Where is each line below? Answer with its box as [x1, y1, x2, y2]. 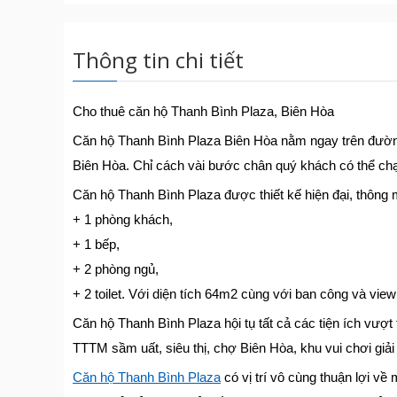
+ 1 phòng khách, [73, 212, 173, 227]
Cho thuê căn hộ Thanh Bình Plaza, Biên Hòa [73, 104, 334, 119]
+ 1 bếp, [73, 237, 120, 252]
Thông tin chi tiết [73, 45, 244, 74]
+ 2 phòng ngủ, [73, 261, 159, 276]
